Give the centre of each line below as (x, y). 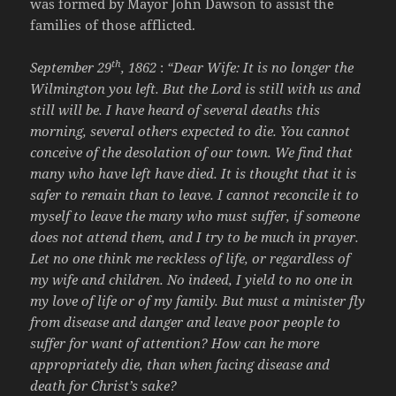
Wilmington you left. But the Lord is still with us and (196, 88)
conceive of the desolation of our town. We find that (192, 152)
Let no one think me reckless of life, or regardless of (190, 258)
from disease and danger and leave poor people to (186, 321)
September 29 (71, 67)
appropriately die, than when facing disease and (180, 364)
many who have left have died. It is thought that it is (194, 173)
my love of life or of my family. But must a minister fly (198, 300)
